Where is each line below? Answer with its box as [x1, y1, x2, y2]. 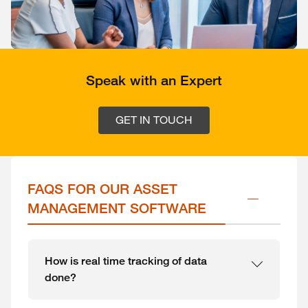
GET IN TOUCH [115, 113, 192, 126]
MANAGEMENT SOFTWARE [27, 200, 206, 217]
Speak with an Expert [86, 72, 222, 89]
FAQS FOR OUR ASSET [27, 181, 177, 197]
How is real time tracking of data [45, 254, 207, 267]
